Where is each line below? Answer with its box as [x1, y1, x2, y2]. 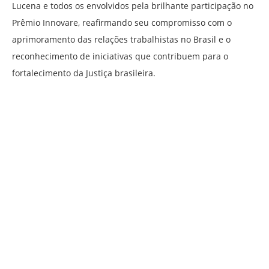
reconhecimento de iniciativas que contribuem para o [12, 50, 228, 62]
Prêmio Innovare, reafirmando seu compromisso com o [12, 17, 232, 29]
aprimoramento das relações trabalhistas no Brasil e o [12, 34, 231, 46]
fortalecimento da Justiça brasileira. [12, 67, 156, 79]
